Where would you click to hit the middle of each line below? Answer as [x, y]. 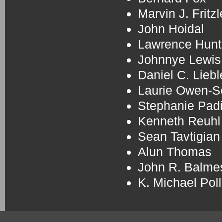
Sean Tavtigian [179, 136]
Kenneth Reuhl [179, 121]
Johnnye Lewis [179, 59]
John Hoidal [171, 29]
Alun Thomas [175, 152]
